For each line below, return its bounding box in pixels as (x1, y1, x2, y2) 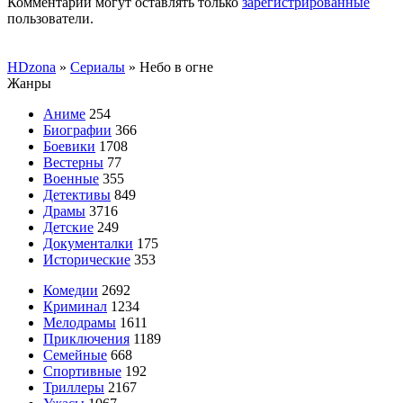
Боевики (43, 138, 95, 154)
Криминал (43, 298, 107, 314)
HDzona (7, 58, 56, 75)
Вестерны (43, 154, 103, 170)
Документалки (43, 235, 133, 251)
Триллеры (43, 379, 104, 395)
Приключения (43, 330, 130, 346)
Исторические (43, 251, 130, 267)
